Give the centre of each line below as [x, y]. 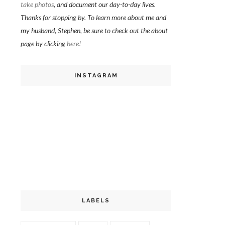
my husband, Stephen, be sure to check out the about [94, 30]
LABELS [96, 201]
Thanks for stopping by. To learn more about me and [93, 17]
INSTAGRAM [96, 76]
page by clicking [44, 43]
